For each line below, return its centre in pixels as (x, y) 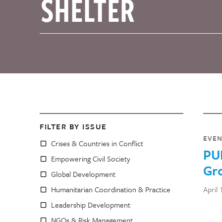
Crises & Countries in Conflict (97, 143)
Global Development (83, 174)
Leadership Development (91, 205)
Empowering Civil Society (91, 159)
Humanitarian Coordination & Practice (111, 189)
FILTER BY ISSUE (73, 126)
